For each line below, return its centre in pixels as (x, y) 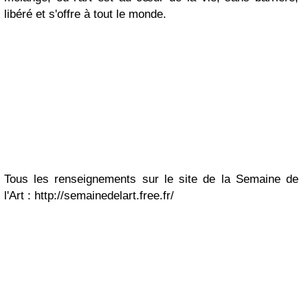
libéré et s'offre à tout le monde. (85, 14)
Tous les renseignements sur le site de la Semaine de (151, 179)
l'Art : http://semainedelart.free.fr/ (89, 196)
